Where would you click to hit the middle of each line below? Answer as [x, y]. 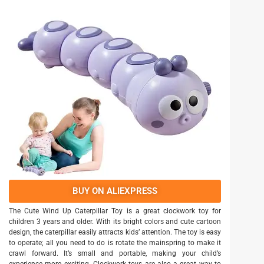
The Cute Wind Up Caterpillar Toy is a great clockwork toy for [115, 211]
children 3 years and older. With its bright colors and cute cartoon [115, 222]
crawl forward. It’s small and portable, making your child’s [115, 254]
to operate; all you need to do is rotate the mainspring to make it [115, 243]
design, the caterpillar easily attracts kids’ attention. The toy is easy [115, 232]
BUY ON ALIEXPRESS [115, 191]
